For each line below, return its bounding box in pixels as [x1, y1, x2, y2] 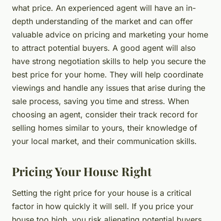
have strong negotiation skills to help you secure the [12, 56, 206, 67]
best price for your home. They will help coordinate [12, 70, 203, 80]
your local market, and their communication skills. [12, 136, 197, 147]
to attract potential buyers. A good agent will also [12, 43, 196, 53]
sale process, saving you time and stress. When [12, 96, 189, 107]
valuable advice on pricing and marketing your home [12, 30, 208, 40]
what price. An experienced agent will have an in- [12, 3, 196, 13]
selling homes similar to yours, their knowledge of [12, 123, 197, 133]
